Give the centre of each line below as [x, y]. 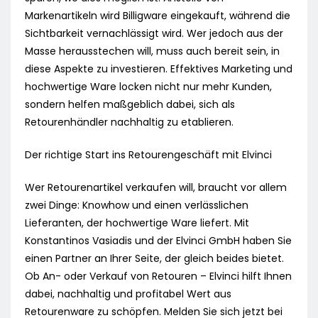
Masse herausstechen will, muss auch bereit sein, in [152, 51]
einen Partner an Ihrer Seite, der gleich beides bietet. [154, 259]
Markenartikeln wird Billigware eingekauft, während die [158, 16]
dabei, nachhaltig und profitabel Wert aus [128, 294]
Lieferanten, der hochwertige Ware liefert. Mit [137, 223]
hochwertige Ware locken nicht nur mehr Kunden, [148, 87]
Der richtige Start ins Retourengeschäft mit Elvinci [148, 155]
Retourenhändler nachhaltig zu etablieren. [129, 122]
